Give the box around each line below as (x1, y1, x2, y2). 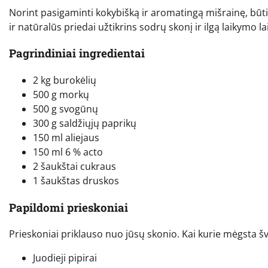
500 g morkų (33, 88, 89, 102)
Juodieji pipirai (33, 251, 97, 265)
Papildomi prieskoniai (9, 199, 128, 215)
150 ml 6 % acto (33, 145, 103, 159)
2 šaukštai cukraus (33, 160, 116, 173)
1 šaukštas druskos (33, 174, 119, 188)
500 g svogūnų (33, 102, 98, 116)
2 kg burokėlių (33, 74, 96, 87)
